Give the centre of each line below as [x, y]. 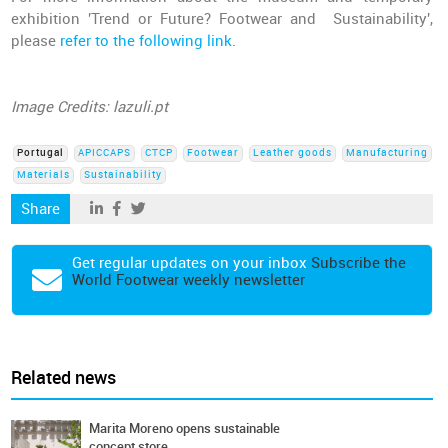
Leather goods [293, 153]
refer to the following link [146, 41]
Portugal [41, 153]
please [36, 41]
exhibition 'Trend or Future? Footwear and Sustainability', [222, 19]
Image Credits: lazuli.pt [90, 107]
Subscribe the [359, 263]
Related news [64, 378]
